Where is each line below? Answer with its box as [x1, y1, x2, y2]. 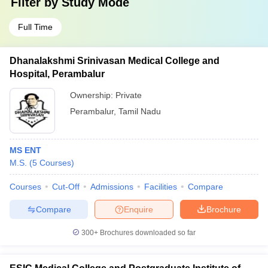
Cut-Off [52, 182, 80, 191]
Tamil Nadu [118, 106, 161, 116]
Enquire [124, 204, 153, 214]
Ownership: [70, 90, 115, 100]
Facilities [144, 182, 177, 191]
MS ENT [10, 145, 41, 155]
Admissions [90, 182, 133, 191]
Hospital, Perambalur [10, 69, 105, 79]
